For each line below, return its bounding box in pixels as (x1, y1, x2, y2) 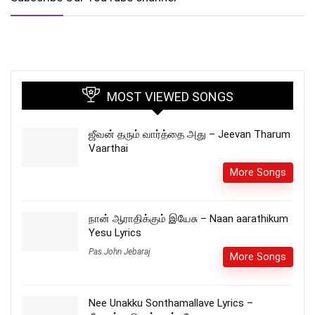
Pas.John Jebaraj (89, 246, 150, 257)
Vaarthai (89, 141, 128, 155)
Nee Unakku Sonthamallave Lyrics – (89, 296, 253, 309)
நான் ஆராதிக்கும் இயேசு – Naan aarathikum (89, 212, 288, 225)
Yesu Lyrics (89, 226, 141, 239)
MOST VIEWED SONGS (106, 89, 233, 104)
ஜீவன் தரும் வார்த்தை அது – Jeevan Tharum (89, 127, 290, 141)
